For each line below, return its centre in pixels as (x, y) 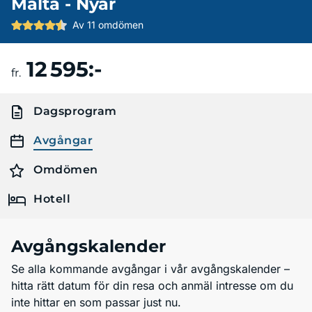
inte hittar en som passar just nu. (96, 302)
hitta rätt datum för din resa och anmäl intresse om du (152, 286)
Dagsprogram (75, 111)
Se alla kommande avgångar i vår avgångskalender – (150, 269)
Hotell (52, 199)
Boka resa (242, 68)
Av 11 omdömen (108, 25)
